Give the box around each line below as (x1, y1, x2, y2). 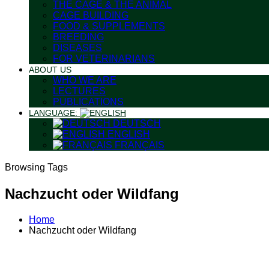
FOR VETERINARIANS (53, 53, 155, 64)
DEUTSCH (110, 118, 161, 128)
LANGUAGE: (29, 108, 80, 118)
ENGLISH (105, 129, 150, 139)
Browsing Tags (5, 162, 68, 172)
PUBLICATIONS (53, 97, 124, 107)
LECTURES (53, 86, 106, 96)
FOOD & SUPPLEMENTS (53, 21, 165, 31)
